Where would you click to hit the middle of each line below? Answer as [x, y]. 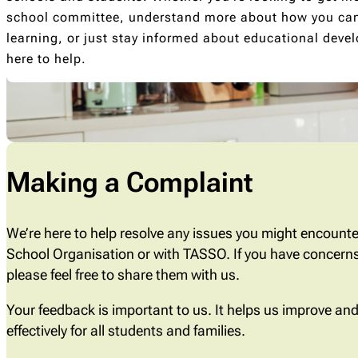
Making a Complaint [129, 183]
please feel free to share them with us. [123, 274]
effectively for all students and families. [126, 330]
